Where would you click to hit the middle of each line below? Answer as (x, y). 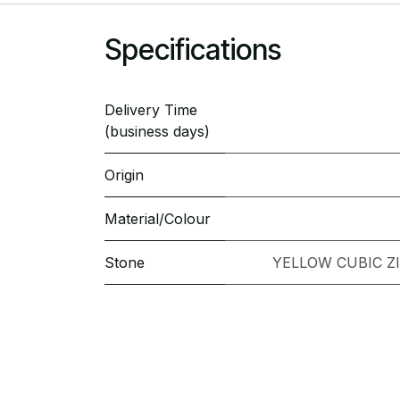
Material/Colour (158, 219)
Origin (124, 175)
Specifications (193, 50)
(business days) (157, 132)
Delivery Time (151, 110)
